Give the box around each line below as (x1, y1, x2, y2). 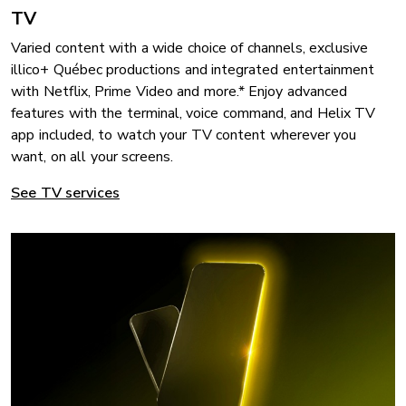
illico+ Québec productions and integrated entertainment (11, 60, 374, 81)
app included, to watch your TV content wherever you (11, 125, 356, 146)
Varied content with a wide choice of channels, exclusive (11, 38, 368, 59)
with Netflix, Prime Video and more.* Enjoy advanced (11, 82, 347, 102)
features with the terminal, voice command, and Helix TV (11, 103, 375, 124)
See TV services (11, 183, 120, 204)
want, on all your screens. (11, 147, 173, 168)
